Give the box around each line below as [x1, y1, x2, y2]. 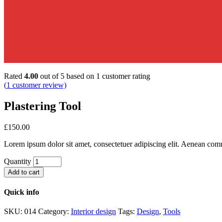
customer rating [100, 71, 150, 80]
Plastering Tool [4, 99, 81, 112]
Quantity [4, 157, 31, 166]
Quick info [4, 187, 39, 196]
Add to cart [8, 168, 40, 176]
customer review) [10, 80, 66, 89]
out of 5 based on [38, 71, 96, 80]
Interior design [71, 207, 116, 216]
